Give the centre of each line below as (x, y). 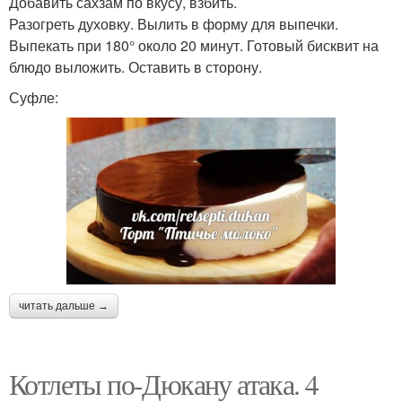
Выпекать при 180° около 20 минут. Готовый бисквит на (194, 46)
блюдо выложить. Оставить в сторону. (135, 67)
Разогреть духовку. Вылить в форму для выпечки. (174, 24)
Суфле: (34, 98)
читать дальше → (64, 306)
